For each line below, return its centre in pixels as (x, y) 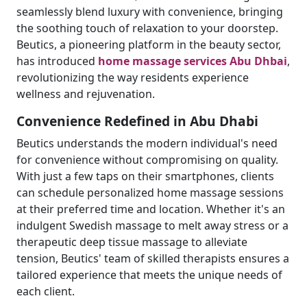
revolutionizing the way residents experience (133, 77)
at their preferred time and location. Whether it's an (151, 209)
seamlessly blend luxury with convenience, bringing (150, 12)
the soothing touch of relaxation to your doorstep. (147, 28)
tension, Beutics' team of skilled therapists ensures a (153, 258)
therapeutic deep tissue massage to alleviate (132, 242)
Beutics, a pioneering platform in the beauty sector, (149, 45)
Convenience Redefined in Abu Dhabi (137, 121)
